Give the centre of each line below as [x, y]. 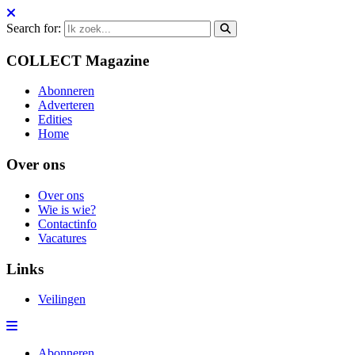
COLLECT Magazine [78, 60]
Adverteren [66, 105]
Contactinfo [67, 223]
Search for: [34, 28]
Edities [55, 120]
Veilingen [62, 300]
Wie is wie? [67, 209]
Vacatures [62, 238]
